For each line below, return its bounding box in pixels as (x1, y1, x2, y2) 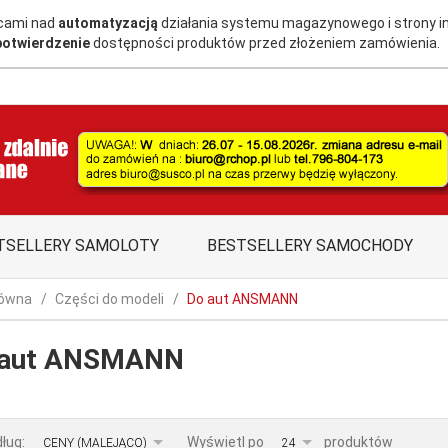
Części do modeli (54, 290, 164, 307)
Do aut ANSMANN (186, 290, 298, 307)
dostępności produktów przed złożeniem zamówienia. (90, 35, 441, 52)
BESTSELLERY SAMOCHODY (207, 235, 413, 255)
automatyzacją (58, 15, 159, 32)
